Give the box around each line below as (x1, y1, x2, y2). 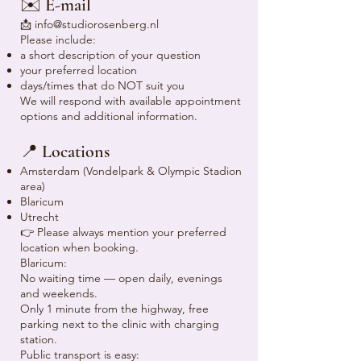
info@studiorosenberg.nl (35, 17, 159, 31)
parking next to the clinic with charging (20, 317, 219, 331)
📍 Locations (20, 141, 110, 162)
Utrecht (20, 210, 59, 224)
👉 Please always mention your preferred (20, 225, 226, 239)
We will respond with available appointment (20, 93, 241, 108)
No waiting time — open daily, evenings (20, 271, 222, 285)
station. (20, 332, 57, 346)
